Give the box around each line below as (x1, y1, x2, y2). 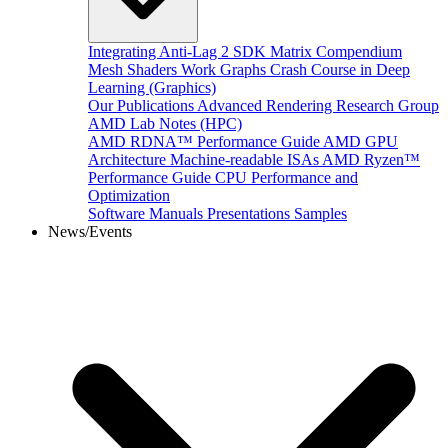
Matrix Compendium (270, 42, 402, 60)
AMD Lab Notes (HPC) (88, 114, 242, 132)
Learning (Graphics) (88, 78, 216, 96)
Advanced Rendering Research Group (197, 96, 439, 114)
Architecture (88, 150, 166, 168)
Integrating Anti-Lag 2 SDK (88, 42, 266, 60)
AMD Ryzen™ (322, 150, 420, 168)
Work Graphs (181, 60, 266, 78)
